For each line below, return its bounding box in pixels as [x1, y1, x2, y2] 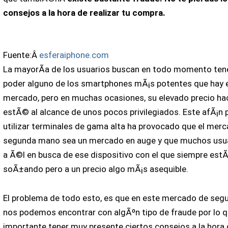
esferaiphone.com [39, 49, 109, 60]
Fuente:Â [3, 49, 39, 60]
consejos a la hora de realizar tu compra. [3, 7, 165, 18]
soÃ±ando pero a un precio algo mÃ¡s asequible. [3, 163, 188, 174]
